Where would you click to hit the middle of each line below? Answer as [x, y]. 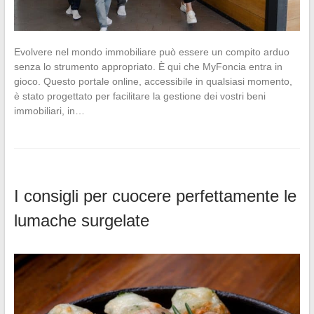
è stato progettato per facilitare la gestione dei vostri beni [139, 96]
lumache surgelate [81, 221]
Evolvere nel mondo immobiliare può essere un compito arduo [151, 52]
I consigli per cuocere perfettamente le [155, 196]
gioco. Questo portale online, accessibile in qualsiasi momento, [153, 82]
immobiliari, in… [49, 111]
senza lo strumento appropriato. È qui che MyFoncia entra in [148, 67]
